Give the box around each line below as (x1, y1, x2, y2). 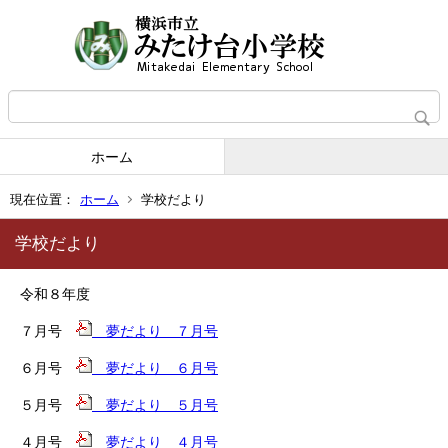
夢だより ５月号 (92, 397, 218, 413)
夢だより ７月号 (92, 323, 218, 339)
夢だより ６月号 (92, 360, 218, 376)
